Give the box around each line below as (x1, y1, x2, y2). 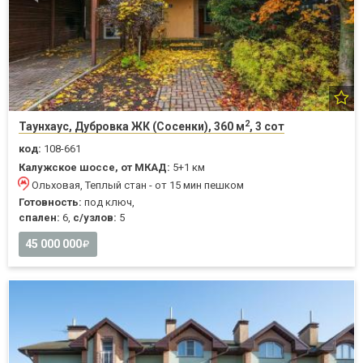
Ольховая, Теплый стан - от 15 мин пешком (32, 179, 244, 192)
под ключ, (82, 196, 135, 209)
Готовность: (19, 196, 82, 209)
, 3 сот (250, 120, 284, 134)
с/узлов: (73, 211, 117, 224)
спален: (19, 211, 60, 224)
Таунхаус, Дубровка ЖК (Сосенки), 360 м (19, 120, 245, 134)
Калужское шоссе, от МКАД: (19, 161, 170, 174)
